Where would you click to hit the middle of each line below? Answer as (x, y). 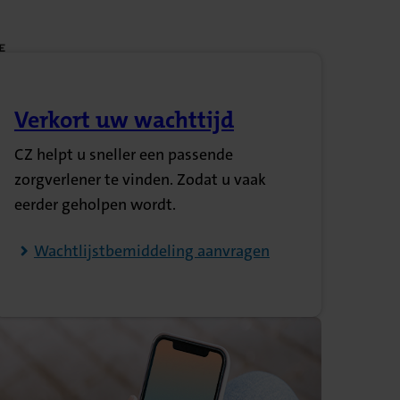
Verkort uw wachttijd (124, 121)
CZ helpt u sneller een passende (123, 155)
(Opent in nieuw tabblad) (146, 135)
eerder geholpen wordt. (95, 205)
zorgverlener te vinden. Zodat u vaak (140, 180)
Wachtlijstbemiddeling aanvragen (151, 251)
